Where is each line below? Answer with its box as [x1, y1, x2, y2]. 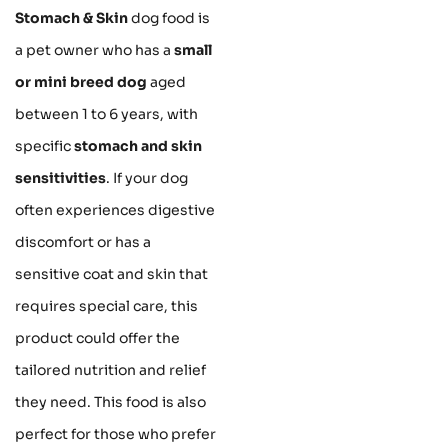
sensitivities [15, 169, 106, 188]
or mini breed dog [15, 73, 147, 92]
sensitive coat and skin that [15, 265, 208, 284]
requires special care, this [15, 297, 198, 316]
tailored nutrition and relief [15, 361, 206, 380]
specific [15, 137, 74, 156]
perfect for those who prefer [15, 425, 216, 444]
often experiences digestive [15, 201, 215, 220]
